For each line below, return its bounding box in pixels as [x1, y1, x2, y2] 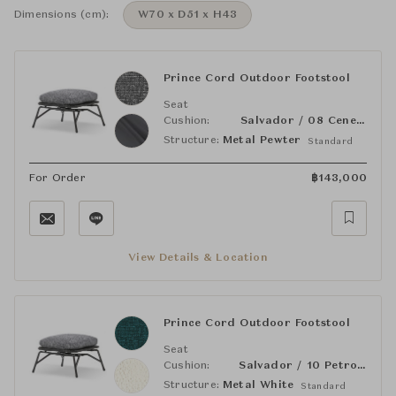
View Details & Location [128, 253, 268, 263]
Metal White [223, 380, 294, 391]
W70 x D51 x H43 [138, 10, 238, 20]
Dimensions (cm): [14, 10, 110, 20]
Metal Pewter [223, 135, 301, 146]
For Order [29, 173, 86, 184]
